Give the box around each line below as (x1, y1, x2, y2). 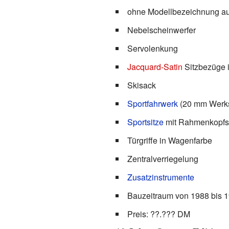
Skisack (127, 79, 156, 91)
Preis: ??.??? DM (127, 208, 190, 220)
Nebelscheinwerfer (127, 24, 196, 36)
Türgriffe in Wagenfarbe (127, 134, 212, 146)
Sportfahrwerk (127, 97, 178, 109)
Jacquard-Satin (127, 60, 182, 73)
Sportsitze (127, 116, 164, 128)
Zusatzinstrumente (127, 171, 194, 183)
